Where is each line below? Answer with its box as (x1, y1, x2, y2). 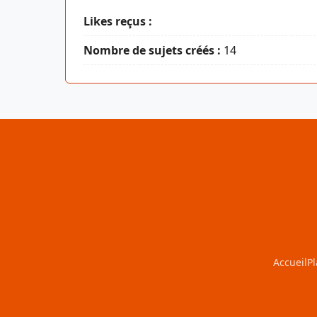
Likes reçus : (83, 13, 152, 29)
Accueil (272, 255, 307, 269)
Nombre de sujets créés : (83, 42, 221, 58)
